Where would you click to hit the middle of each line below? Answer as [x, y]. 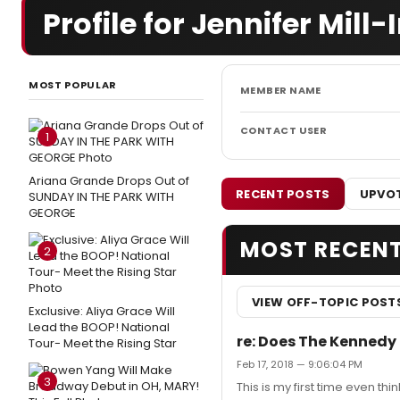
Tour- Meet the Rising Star [103, 343]
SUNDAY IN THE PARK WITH [101, 197]
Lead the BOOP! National [99, 327]
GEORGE [52, 213]
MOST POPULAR [73, 85]
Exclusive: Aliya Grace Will [102, 311]
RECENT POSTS [283, 194]
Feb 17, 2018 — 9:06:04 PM [300, 364]
